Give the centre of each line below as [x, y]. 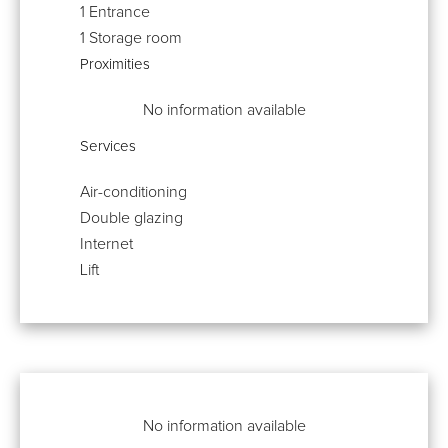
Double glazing [131, 218]
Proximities [115, 65]
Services [108, 147]
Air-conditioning [133, 192]
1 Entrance [115, 12]
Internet [106, 244]
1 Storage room [131, 38]
